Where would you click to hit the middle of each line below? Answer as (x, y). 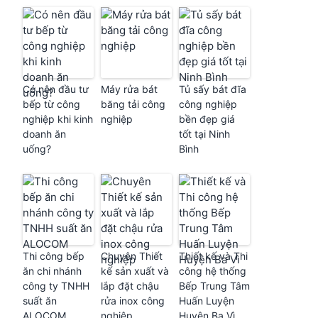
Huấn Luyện (207, 301)
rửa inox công (133, 301)
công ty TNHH (56, 286)
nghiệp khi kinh (58, 119)
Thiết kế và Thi (213, 256)
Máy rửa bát (129, 89)
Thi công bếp (54, 256)
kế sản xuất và (135, 271)
